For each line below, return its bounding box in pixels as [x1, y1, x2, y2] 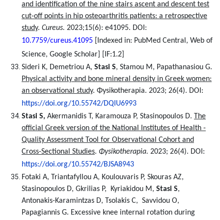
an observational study [22, 87, 93, 95]
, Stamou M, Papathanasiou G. [116, 63, 212, 71]
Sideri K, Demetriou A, [22, 63, 94, 71]
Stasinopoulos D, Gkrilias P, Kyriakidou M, [22, 185, 156, 193]
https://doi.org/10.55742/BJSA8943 [22, 161, 134, 168]
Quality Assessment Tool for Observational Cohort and [22, 136, 194, 144]
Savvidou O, [142, 197, 179, 205]
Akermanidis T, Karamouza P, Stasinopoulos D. [47, 112, 194, 120]
